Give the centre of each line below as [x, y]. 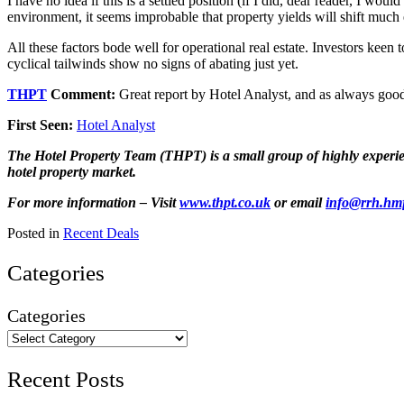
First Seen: [42, 124]
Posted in [35, 233]
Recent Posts [66, 379]
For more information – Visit [93, 202]
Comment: [83, 94]
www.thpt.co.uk [225, 202]
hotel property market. [72, 171]
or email [298, 202]
